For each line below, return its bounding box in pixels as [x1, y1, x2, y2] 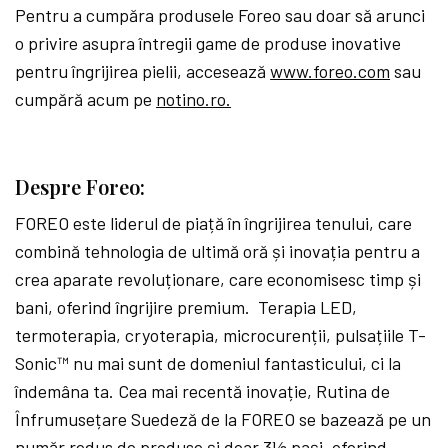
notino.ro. [156, 88, 232, 111]
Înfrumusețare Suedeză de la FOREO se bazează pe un [15, 408, 432, 431]
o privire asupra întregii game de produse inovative [15, 32, 402, 55]
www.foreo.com [270, 60, 391, 83]
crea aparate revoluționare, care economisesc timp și [15, 268, 422, 291]
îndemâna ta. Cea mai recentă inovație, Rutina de [15, 380, 391, 403]
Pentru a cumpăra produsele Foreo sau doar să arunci [15, 4, 426, 27]
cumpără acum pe [15, 88, 157, 111]
